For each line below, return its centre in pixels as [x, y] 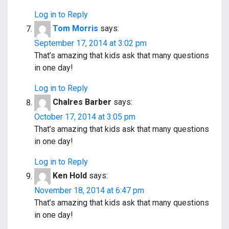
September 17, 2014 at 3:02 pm [90, 43]
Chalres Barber [82, 102]
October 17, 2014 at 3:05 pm [85, 117]
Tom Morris [75, 29]
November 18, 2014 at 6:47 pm [89, 191]
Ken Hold [70, 176]
